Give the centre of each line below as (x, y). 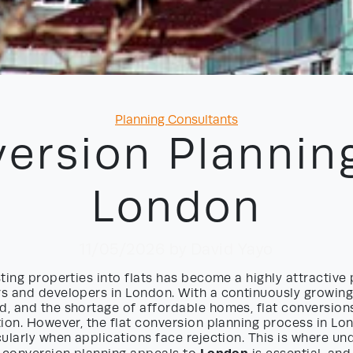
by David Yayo (221, 249)
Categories (208, 119)
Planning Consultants (176, 120)
